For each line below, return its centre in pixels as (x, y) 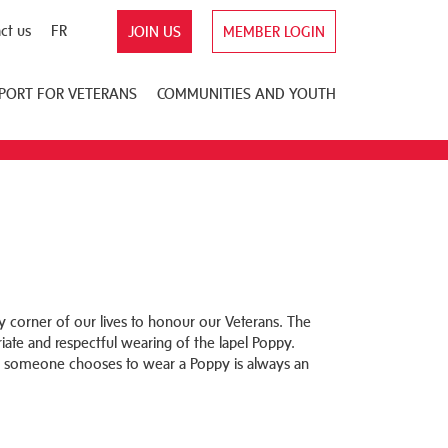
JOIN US (154, 31)
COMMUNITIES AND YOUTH (246, 93)
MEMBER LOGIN (274, 31)
